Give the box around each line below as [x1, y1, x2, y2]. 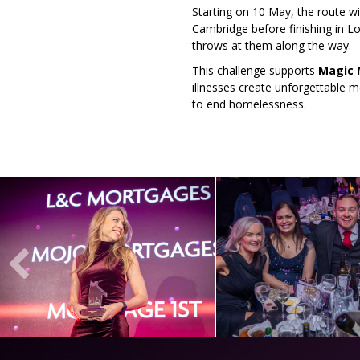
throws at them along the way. [192, 38, 351, 53]
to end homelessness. [192, 96, 306, 112]
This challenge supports [192, 63, 318, 78]
